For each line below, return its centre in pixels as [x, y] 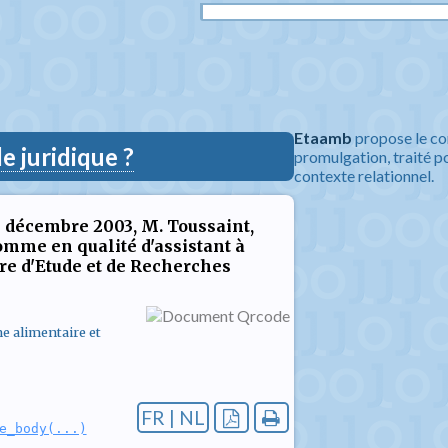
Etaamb [323, 137]
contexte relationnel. [364, 175]
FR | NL [172, 418]
